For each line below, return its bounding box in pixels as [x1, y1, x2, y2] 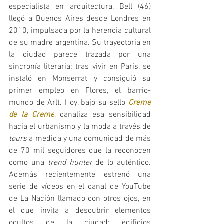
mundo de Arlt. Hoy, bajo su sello [9, 98, 128, 108]
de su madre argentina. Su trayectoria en [9, 38, 151, 48]
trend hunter [47, 158, 92, 168]
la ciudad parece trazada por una [9, 50, 151, 60]
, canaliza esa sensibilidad [54, 110, 151, 120]
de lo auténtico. [92, 158, 151, 168]
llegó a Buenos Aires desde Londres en [9, 14, 151, 24]
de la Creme [9, 110, 54, 120]
